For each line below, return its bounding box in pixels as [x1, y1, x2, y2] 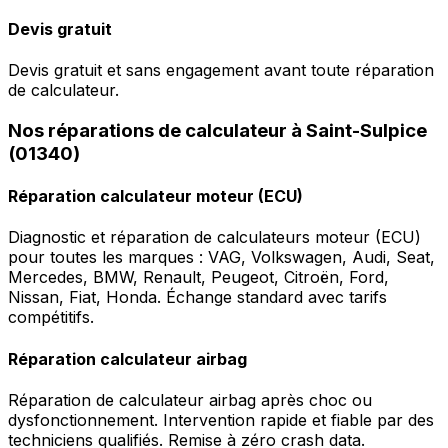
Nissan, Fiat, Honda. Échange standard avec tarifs [8, 287, 387, 308]
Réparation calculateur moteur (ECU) [8, 186, 303, 207]
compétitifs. [8, 307, 94, 328]
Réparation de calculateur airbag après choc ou [8, 389, 372, 410]
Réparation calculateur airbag [8, 348, 247, 369]
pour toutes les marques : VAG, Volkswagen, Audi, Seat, [8, 247, 435, 268]
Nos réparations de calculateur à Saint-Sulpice [8, 118, 427, 142]
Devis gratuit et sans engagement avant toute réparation [8, 60, 434, 81]
